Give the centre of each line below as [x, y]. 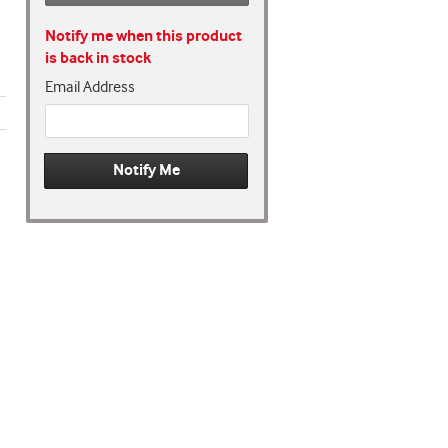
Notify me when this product [143, 36]
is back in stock [98, 58]
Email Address [90, 87]
